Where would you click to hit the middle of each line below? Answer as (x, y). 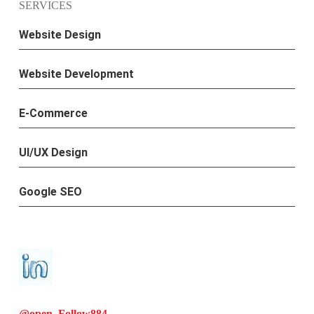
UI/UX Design (53, 152)
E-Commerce (53, 113)
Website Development (76, 74)
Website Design (60, 35)
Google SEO (50, 192)
